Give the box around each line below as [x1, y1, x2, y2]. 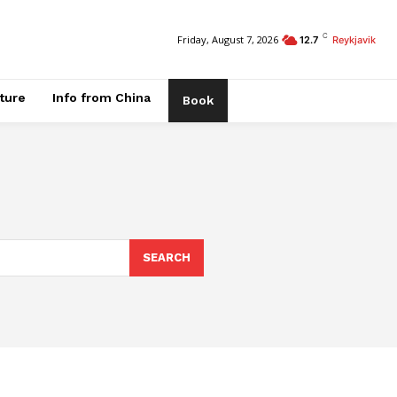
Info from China [52, 90, 151, 105]
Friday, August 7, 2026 [176, 33, 278, 47]
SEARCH [142, 250, 191, 264]
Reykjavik [331, 33, 376, 46]
